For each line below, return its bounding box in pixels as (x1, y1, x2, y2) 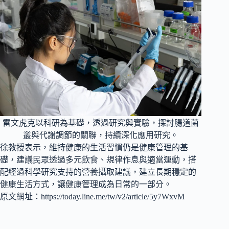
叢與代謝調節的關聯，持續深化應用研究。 (23, 131, 179, 140)
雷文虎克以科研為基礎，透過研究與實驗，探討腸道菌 (3, 119, 199, 128)
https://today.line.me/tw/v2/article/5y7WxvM (41, 192, 185, 201)
